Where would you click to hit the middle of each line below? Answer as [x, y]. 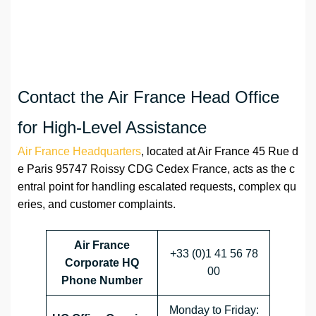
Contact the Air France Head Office [148, 97]
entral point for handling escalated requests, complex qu [157, 187]
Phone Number [102, 281]
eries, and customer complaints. [97, 205]
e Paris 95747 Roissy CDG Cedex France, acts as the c [156, 169]
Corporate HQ [102, 263]
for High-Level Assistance [112, 128]
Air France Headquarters [79, 152]
